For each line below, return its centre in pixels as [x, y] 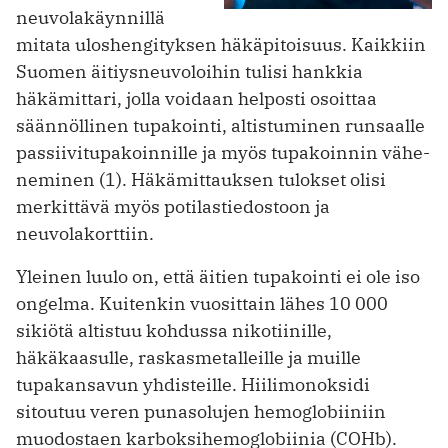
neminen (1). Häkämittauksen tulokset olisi [201, 179]
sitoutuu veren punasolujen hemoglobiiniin [201, 411]
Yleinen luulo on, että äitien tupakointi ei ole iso [218, 276]
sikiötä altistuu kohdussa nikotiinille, [174, 330]
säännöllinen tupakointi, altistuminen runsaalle [220, 125]
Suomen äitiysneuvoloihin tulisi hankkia [189, 71]
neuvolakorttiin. [85, 233]
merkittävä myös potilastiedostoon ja [173, 206]
